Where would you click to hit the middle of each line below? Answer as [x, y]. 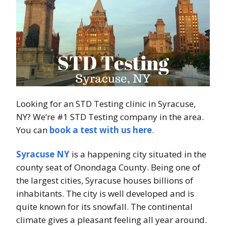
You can [33, 130]
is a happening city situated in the [138, 154]
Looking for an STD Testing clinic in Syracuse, [106, 103]
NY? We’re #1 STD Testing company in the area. [110, 117]
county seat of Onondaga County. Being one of [108, 167]
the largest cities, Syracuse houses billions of [105, 180]
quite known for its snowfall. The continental [104, 206]
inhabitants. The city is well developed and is [105, 193]
